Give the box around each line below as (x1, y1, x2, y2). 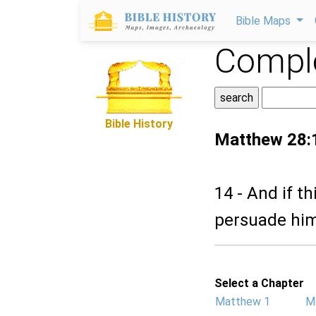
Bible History (105, 117, 173, 130)
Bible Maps (236, 14, 293, 28)
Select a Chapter (214, 276, 304, 290)
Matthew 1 (215, 295, 270, 308)
